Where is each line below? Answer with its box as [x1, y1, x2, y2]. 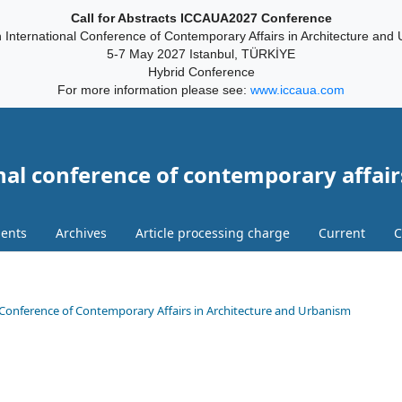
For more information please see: [57, 83, 250, 97]
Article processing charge [135, 223, 290, 241]
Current [319, 223, 365, 241]
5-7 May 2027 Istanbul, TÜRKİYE [107, 47, 295, 61]
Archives [56, 223, 107, 241]
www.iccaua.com [250, 83, 345, 97]
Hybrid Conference [147, 65, 255, 79]
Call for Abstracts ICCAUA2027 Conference [70, 11, 332, 25]
